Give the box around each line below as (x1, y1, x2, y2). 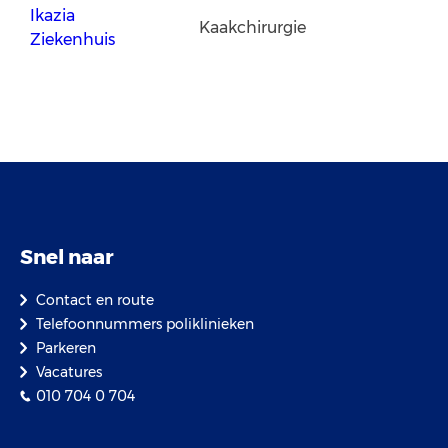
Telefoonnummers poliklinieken (36, 315, 254, 333)
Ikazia (30, 6, 79, 25)
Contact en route (36, 291, 154, 309)
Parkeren (36, 339, 96, 357)
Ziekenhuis (30, 30, 119, 49)
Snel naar (20, 245, 114, 269)
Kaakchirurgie (199, 18, 310, 37)
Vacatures (36, 363, 102, 381)
